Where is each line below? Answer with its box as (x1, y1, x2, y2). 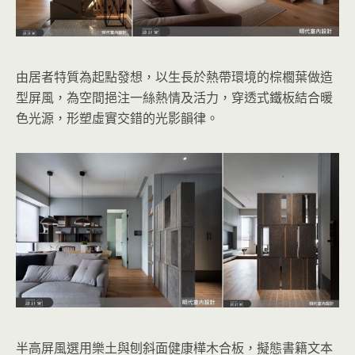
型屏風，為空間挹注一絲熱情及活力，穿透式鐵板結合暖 (16, 88, 333, 106)
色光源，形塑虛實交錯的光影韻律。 (16, 109, 219, 127)
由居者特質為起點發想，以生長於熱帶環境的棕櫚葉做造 (16, 67, 333, 86)
